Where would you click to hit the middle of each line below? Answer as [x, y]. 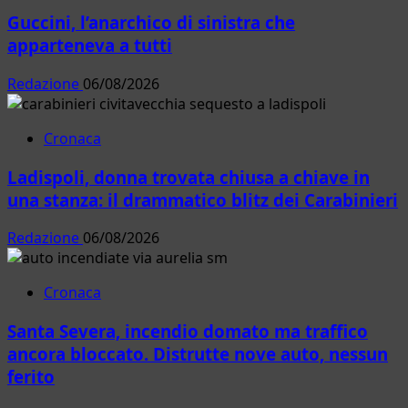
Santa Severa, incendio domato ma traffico [188, 331]
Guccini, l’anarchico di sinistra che [151, 23]
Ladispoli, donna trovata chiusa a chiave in [189, 177]
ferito [31, 377]
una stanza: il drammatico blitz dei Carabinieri [203, 199]
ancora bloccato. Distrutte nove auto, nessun [198, 354]
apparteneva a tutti [90, 46]
